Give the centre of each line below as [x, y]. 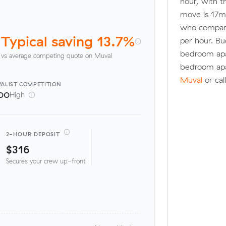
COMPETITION [40, 84]
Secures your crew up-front [45, 161]
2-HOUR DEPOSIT [33, 134]
